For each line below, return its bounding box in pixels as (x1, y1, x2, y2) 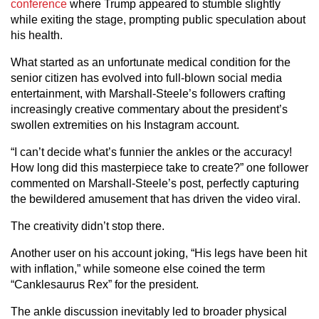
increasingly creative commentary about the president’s (11, 103, 288, 116)
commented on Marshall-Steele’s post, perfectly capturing (11, 177, 299, 190)
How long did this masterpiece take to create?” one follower (11, 162, 308, 174)
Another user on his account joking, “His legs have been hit (11, 247, 307, 260)
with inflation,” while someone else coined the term (11, 263, 265, 276)
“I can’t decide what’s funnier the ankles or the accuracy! (11, 146, 292, 159)
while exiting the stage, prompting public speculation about (11, 14, 305, 26)
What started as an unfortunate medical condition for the (11, 56, 291, 69)
